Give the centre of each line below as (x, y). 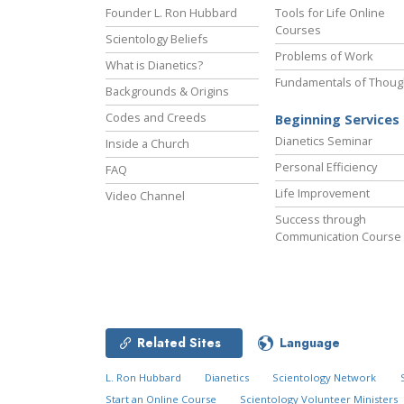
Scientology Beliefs (157, 39)
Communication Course (338, 237)
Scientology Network (325, 378)
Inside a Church (147, 144)
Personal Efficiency (326, 167)
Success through (321, 220)
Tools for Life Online (330, 13)
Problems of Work (324, 56)
